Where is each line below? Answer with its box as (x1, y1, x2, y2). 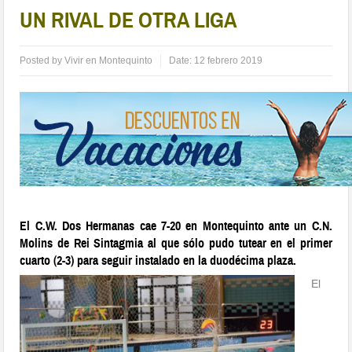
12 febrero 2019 (194, 55, 263, 67)
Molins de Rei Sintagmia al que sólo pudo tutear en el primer (20, 235, 332, 252)
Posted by (20, 55, 65, 67)
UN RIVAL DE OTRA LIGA (20, 6, 238, 35)
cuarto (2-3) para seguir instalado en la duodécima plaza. (20, 252, 297, 269)
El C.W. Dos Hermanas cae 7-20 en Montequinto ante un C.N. (20, 218, 332, 235)
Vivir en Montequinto (64, 55, 153, 67)
